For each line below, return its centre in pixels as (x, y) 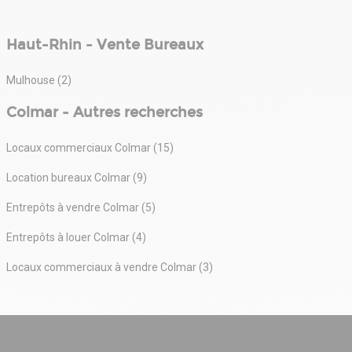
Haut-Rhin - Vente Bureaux (105, 44)
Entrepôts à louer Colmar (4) (76, 237)
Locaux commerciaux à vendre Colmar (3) (110, 267)
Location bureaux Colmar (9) (77, 177)
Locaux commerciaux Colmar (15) (90, 147)
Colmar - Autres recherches (104, 112)
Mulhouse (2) (39, 80)
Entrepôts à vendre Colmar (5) (81, 207)
